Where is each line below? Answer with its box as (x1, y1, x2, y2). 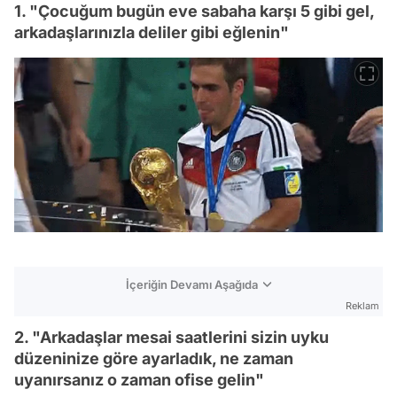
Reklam (346, 299, 379, 312)
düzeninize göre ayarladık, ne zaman (14, 348, 293, 368)
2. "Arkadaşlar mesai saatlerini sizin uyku (14, 327, 329, 346)
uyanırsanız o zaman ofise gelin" (14, 370, 264, 389)
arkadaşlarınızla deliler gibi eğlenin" (14, 23, 289, 42)
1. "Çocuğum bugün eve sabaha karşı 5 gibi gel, (14, 2, 374, 20)
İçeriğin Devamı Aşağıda (126, 276, 258, 292)
